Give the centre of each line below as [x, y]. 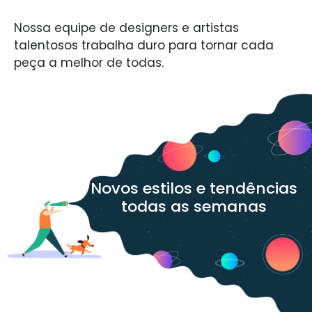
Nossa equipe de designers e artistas [126, 28]
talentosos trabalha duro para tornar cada [144, 45]
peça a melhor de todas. [89, 62]
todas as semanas [194, 206]
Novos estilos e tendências [194, 188]
